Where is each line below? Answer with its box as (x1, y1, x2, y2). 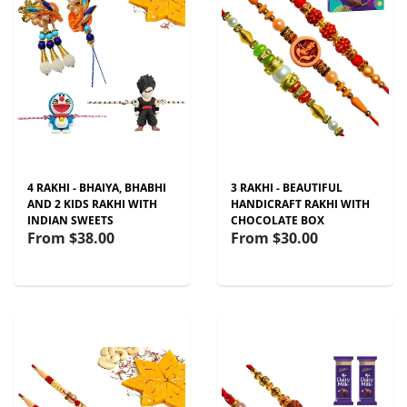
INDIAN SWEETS (27, 213, 114, 228)
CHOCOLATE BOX (231, 213, 324, 228)
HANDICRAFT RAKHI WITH (231, 196, 370, 212)
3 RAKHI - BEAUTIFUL (231, 180, 342, 195)
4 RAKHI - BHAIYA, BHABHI (27, 180, 166, 195)
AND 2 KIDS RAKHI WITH (27, 196, 157, 212)
